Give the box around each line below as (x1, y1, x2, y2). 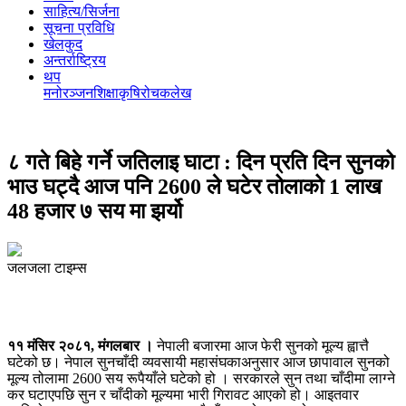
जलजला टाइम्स (7, 259, 87, 275)
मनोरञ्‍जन (43, 85, 93, 101)
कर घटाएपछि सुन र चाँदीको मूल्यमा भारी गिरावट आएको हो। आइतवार (7, 386, 359, 402)
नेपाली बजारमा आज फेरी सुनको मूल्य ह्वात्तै (153, 337, 369, 353)
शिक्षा (93, 85, 119, 101)
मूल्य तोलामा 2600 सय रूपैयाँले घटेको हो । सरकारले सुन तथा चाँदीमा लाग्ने (7, 370, 395, 386)
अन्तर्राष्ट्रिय (43, 53, 106, 68)
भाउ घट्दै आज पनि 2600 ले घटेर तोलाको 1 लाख (7, 174, 382, 198)
